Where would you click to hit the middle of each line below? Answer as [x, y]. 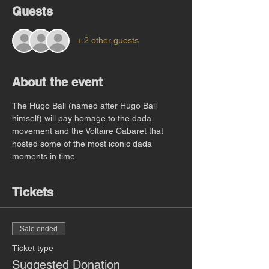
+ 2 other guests [108, 41]
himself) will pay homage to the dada [83, 118]
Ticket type [33, 248]
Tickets [33, 192]
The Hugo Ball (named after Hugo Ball [86, 105]
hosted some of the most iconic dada [83, 143]
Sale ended [39, 228]
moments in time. [46, 156]
